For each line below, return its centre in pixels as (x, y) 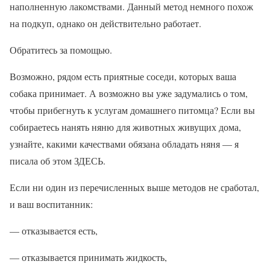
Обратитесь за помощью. (61, 50)
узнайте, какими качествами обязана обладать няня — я (124, 144)
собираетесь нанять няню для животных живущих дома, (125, 127)
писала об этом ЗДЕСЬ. (58, 161)
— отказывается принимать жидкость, (88, 257)
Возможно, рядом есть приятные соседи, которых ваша (123, 76)
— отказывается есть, (54, 231)
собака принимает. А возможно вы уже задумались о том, (129, 93)
